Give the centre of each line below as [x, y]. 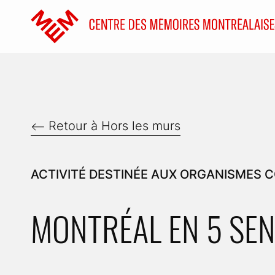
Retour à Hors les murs [114, 126]
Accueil [51, 35]
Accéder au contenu [56, 10]
